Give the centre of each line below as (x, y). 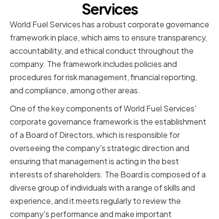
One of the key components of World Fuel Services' (103, 109)
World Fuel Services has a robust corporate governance (109, 24)
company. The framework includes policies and (93, 64)
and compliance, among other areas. (75, 90)
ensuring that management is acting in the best (94, 161)
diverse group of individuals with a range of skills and (102, 188)
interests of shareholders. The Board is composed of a (108, 175)
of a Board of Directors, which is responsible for (95, 135)
